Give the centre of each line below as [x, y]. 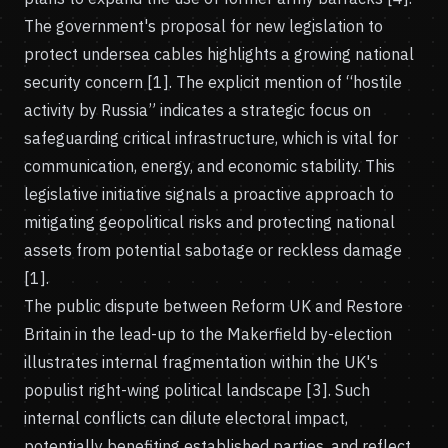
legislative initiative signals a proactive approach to [209, 194]
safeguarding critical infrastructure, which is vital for [211, 138]
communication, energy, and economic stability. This [209, 166]
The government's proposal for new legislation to [203, 26]
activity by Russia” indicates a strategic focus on [197, 110]
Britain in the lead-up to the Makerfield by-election [208, 334]
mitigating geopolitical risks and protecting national [209, 222]
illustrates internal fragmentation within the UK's [201, 362]
